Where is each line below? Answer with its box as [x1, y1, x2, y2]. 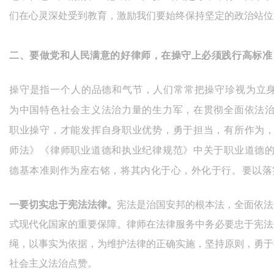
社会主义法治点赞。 [9, 258, 97, 269]
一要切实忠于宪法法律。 [9, 199, 117, 210]
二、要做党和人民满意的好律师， [9, 48, 161, 62]
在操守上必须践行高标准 [161, 48, 273, 62]
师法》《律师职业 [9, 145, 91, 156]
